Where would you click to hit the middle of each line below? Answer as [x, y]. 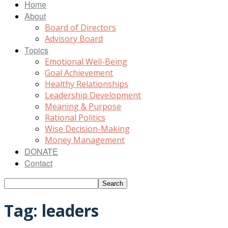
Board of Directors [80, 27]
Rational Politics [75, 118]
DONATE [41, 151]
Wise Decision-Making [87, 129]
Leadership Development [93, 95]
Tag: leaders [51, 211]
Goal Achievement [79, 73]
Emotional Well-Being [86, 62]
